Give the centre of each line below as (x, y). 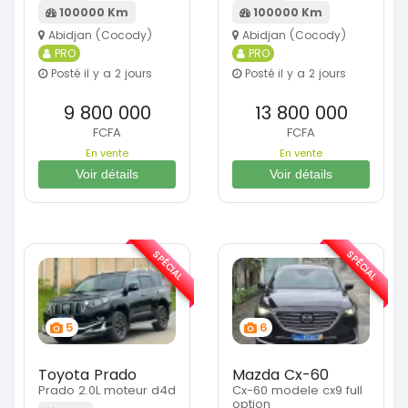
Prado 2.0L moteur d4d (107, 391)
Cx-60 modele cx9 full (297, 391)
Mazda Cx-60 (280, 375)
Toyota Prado (87, 375)
